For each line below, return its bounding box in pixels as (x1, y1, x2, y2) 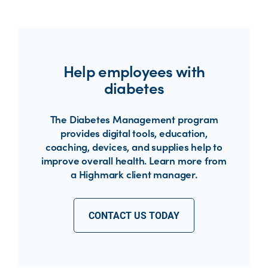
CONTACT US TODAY (89, 209, 179, 222)
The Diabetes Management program (50, 111, 218, 126)
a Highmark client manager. (71, 166, 197, 181)
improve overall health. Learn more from (41, 153, 227, 167)
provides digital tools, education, (60, 125, 208, 140)
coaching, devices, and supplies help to (45, 139, 223, 154)
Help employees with (63, 59, 205, 83)
